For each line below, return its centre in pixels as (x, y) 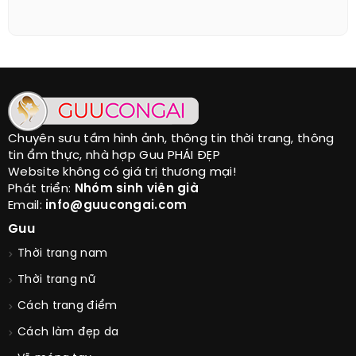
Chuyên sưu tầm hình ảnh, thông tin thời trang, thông (171, 139)
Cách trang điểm (68, 307)
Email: (27, 206)
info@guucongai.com (116, 206)
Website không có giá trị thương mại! (122, 173)
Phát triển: (41, 190)
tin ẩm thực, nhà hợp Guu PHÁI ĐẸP (114, 156)
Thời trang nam (63, 254)
